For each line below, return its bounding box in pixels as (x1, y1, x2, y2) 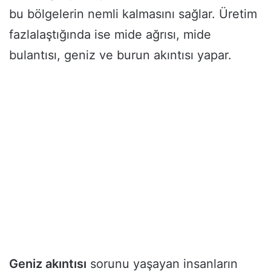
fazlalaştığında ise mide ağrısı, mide (9, 27, 211, 42)
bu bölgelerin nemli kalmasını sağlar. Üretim (9, 6, 257, 21)
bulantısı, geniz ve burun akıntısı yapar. (9, 47, 232, 62)
